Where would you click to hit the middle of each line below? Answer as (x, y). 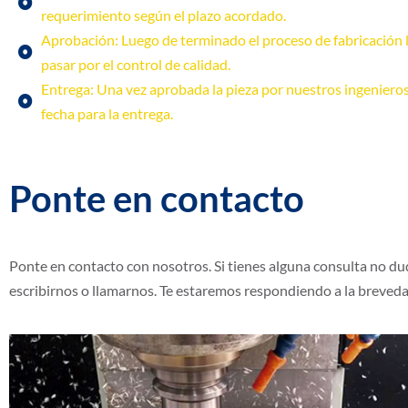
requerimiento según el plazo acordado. (163, 15)
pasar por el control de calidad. (136, 65)
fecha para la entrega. (107, 114)
